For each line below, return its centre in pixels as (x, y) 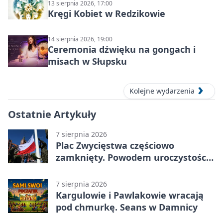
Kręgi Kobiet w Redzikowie (107, 13)
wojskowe (78, 169)
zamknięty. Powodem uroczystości (132, 158)
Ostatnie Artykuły (52, 114)
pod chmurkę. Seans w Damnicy (127, 207)
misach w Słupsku (87, 61)
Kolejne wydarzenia (162, 91)
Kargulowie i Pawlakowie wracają (130, 195)
